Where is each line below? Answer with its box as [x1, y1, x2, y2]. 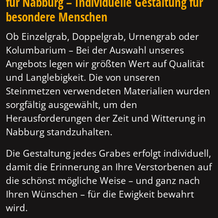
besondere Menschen [6, 8, 108, 25]
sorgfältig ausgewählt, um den [6, 98, 137, 111]
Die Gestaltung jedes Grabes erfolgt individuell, [6, 146, 211, 160]
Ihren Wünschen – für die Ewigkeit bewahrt [6, 187, 194, 201]
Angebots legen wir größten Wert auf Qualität [6, 57, 204, 71]
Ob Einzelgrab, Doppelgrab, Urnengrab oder [6, 30, 199, 43]
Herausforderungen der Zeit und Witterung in [6, 111, 206, 125]
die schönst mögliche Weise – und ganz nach [6, 174, 200, 187]
